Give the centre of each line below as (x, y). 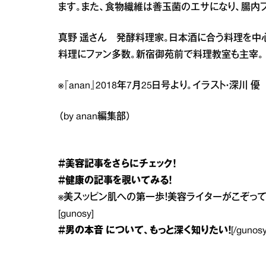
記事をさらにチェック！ (130, 164)
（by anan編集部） (95, 117)
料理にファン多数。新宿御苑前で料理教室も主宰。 (161, 55)
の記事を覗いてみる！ (128, 181)
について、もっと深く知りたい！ (167, 231)
